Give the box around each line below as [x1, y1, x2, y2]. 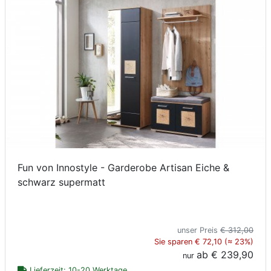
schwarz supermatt [18, 176, 105, 189]
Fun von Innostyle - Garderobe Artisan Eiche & [18, 162, 229, 174]
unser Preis [177, 226, 220, 235]
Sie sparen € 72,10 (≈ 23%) [154, 237, 253, 247]
